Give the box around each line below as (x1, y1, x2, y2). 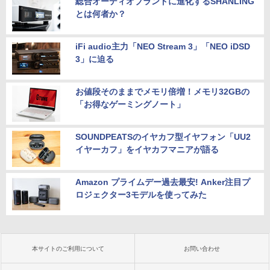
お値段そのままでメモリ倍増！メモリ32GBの (75, 87, 250, 97)
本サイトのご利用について (32, 245, 104, 253)
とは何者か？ (75, 9, 126, 19)
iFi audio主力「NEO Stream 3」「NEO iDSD (75, 42, 250, 52)
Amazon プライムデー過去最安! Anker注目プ (75, 177, 250, 187)
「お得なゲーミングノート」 (75, 99, 185, 110)
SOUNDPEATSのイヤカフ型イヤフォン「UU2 (75, 132, 251, 142)
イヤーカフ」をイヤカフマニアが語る (75, 145, 219, 155)
